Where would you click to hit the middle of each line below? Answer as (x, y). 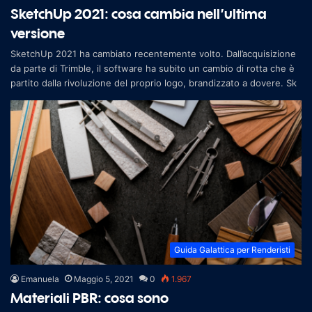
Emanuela (40, 279)
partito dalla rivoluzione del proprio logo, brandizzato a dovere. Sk (154, 83)
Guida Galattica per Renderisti (232, 249)
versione (38, 33)
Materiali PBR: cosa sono (89, 297)
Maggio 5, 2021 (104, 279)
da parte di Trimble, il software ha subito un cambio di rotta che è (153, 69)
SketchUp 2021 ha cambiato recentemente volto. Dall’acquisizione (153, 54)
